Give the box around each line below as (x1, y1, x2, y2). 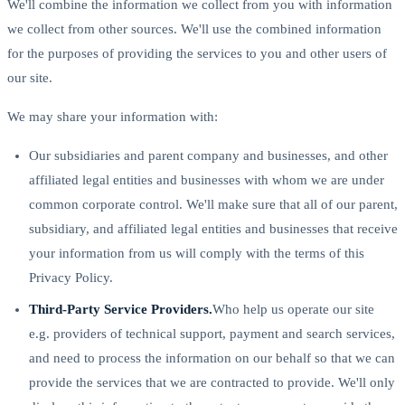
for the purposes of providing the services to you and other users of (7, 45, 387, 61)
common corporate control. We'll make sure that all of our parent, (29, 196, 398, 212)
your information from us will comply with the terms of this (29, 245, 364, 260)
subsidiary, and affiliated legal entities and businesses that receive (29, 221, 398, 236)
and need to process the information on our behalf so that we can (29, 350, 395, 365)
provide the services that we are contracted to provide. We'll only (29, 374, 395, 390)
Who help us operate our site (212, 301, 374, 316)
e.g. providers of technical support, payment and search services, (29, 325, 395, 341)
